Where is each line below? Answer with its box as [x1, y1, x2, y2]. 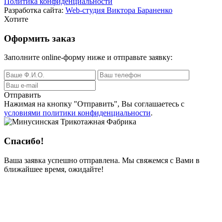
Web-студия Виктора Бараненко [65, 5, 172, 14]
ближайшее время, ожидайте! [4, 165, 104, 173]
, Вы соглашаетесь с [117, 100, 184, 109]
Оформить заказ [4, 33, 75, 44]
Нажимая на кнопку [4, 100, 74, 109]
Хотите [4, 14, 28, 23]
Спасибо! [4, 136, 44, 147]
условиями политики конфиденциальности [4, 109, 151, 117]
